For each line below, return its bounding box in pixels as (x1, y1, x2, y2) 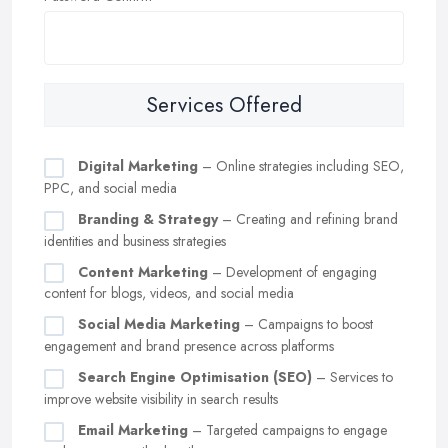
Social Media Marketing (78, 314, 240, 335)
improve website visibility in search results (44, 388, 278, 409)
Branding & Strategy (78, 208, 218, 229)
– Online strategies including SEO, (198, 156, 404, 176)
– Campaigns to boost (240, 314, 373, 335)
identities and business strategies (44, 230, 226, 251)
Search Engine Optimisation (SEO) (78, 367, 312, 388)
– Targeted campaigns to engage (188, 419, 387, 440)
